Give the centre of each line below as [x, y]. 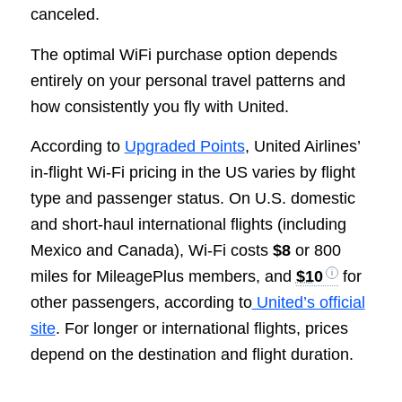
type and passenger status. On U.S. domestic [192, 198]
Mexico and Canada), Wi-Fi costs [151, 250]
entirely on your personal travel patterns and [188, 80]
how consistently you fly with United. [159, 106]
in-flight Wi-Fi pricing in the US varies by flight [192, 172]
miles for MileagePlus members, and [163, 276]
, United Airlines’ [302, 146]
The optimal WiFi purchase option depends [184, 54]
